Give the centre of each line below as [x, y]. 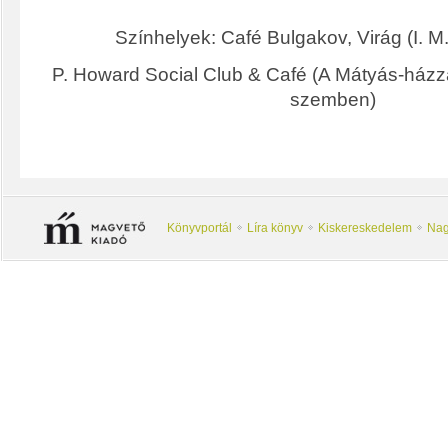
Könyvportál [199, 228]
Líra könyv [274, 228]
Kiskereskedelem [364, 228]
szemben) [332, 100]
